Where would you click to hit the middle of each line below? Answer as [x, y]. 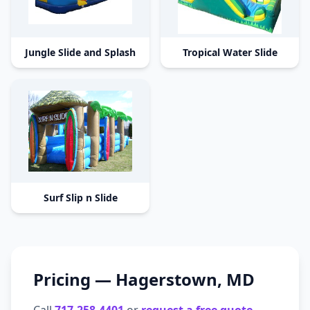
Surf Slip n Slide [80, 198]
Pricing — [74, 279]
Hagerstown [166, 279]
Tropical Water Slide [230, 52]
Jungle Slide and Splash [80, 52]
